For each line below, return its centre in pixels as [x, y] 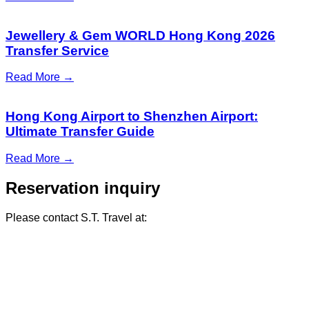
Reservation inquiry [83, 188]
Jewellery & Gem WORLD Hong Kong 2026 [140, 35]
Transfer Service [57, 50]
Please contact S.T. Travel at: [76, 217]
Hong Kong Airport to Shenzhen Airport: [132, 117]
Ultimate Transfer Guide [80, 132]
